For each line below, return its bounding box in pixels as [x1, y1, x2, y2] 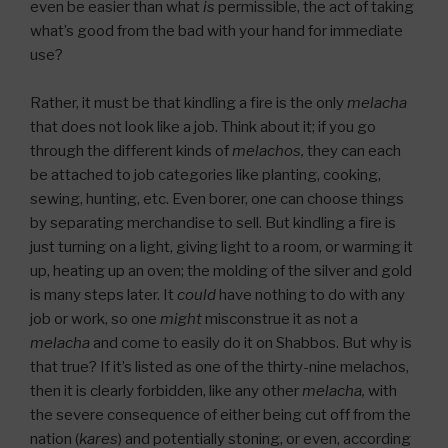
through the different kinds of [30, 141, 232, 160]
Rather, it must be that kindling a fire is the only [30, 93, 347, 112]
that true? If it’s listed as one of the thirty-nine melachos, [30, 357, 409, 376]
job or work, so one [30, 309, 160, 328]
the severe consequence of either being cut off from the [30, 405, 411, 424]
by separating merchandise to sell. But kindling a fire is [30, 213, 396, 232]
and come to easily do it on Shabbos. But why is [90, 333, 412, 352]
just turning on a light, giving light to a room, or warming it [30, 237, 413, 256]
